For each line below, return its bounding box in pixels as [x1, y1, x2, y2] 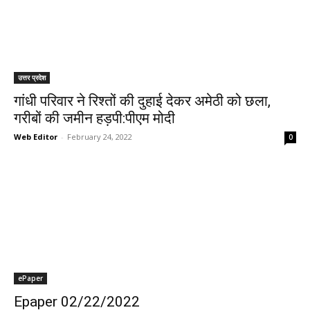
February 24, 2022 [67, 131, 132, 142]
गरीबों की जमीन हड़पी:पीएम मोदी [14, 110, 175, 127]
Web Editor [14, 131, 57, 142]
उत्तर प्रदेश [18, 73, 46, 82]
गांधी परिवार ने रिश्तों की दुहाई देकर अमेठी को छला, [14, 93, 271, 109]
